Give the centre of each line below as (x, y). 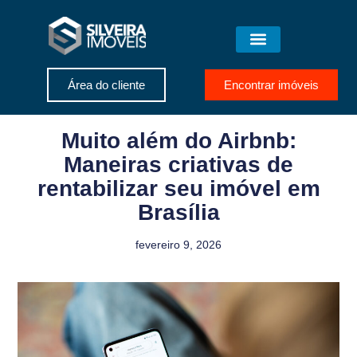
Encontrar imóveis (271, 85)
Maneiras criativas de (178, 165)
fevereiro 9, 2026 (178, 245)
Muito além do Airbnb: (178, 141)
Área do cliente (106, 85)
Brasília (178, 213)
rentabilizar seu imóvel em (178, 189)
